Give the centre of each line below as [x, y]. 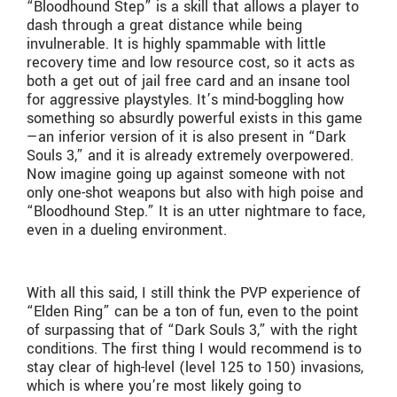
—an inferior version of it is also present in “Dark [186, 137]
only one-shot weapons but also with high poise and [195, 193]
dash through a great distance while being [164, 26]
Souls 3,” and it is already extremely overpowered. [190, 156]
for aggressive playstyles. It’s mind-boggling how [185, 100]
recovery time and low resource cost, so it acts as [191, 63]
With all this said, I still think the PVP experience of [194, 293]
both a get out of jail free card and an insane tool [188, 82]
